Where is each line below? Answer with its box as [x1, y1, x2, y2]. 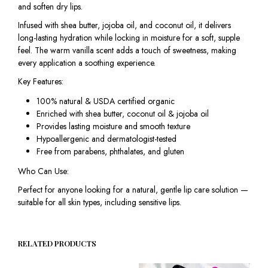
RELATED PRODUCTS [18, 238, 96, 249]
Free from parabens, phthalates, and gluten [36, 145, 184, 158]
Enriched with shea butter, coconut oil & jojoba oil [36, 108, 209, 120]
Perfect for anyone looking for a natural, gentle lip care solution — [18, 184, 248, 196]
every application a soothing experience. [18, 56, 156, 69]
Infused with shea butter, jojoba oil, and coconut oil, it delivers [18, 19, 231, 31]
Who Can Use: [18, 165, 69, 178]
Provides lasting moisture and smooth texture [36, 120, 190, 133]
